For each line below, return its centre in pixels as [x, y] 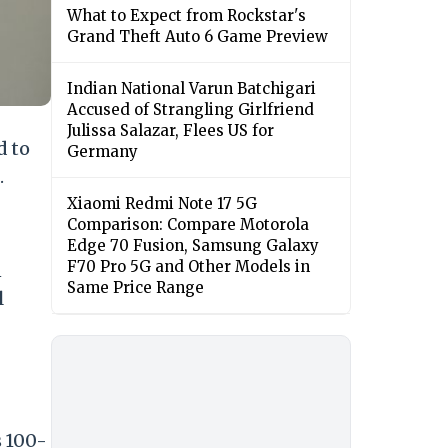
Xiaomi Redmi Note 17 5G [162, 204]
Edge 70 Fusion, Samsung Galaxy [193, 246]
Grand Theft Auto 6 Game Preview [197, 37]
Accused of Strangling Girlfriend [190, 110]
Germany [102, 152]
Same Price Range [135, 288]
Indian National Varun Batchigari [191, 89]
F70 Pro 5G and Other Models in [188, 267]
